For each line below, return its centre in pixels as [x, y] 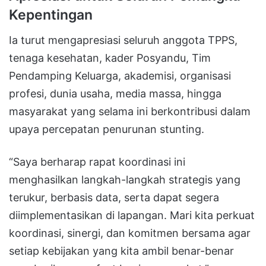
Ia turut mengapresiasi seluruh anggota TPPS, [123, 40]
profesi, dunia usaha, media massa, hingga [115, 93]
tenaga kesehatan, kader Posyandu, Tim [110, 58]
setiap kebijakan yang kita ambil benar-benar [121, 251]
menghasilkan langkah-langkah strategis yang [125, 179]
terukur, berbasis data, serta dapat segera [114, 197]
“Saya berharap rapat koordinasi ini [97, 161]
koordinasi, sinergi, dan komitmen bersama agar [130, 233]
